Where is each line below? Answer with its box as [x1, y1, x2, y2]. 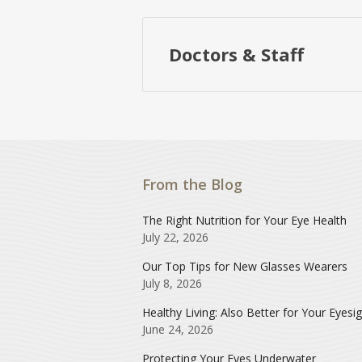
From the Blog [142, 174, 242, 194]
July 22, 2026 [142, 229, 208, 245]
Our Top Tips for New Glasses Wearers [142, 258, 347, 274]
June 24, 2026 [142, 321, 213, 337]
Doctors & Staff [169, 42, 304, 66]
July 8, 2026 [142, 275, 202, 291]
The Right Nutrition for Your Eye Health [142, 212, 347, 228]
